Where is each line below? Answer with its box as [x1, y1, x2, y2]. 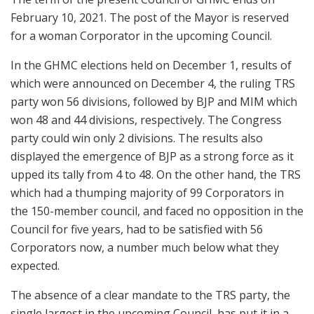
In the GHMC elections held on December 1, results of [11, 57, 292, 73]
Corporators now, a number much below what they [11, 239, 279, 255]
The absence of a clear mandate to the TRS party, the [11, 287, 290, 303]
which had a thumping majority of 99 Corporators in [11, 184, 284, 200]
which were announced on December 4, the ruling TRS [11, 75, 295, 91]
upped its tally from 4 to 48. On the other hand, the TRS [11, 166, 301, 182]
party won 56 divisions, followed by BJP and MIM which [11, 93, 297, 109]
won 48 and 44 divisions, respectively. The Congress [11, 111, 282, 128]
